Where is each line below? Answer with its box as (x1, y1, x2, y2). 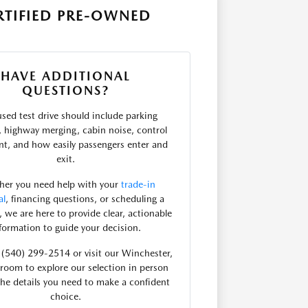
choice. (50, 291, 82, 302)
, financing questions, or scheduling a (5, 193, 164, 204)
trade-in (121, 179, 156, 190)
